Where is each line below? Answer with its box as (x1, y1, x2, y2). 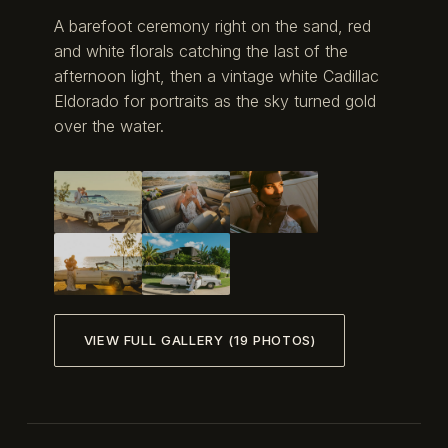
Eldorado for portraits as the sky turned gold (53, 90, 376, 111)
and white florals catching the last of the (53, 40, 348, 61)
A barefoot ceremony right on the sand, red (53, 15, 371, 36)
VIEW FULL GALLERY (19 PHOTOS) (83, 332, 316, 349)
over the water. (53, 115, 164, 136)
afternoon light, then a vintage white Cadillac (53, 65, 379, 86)
